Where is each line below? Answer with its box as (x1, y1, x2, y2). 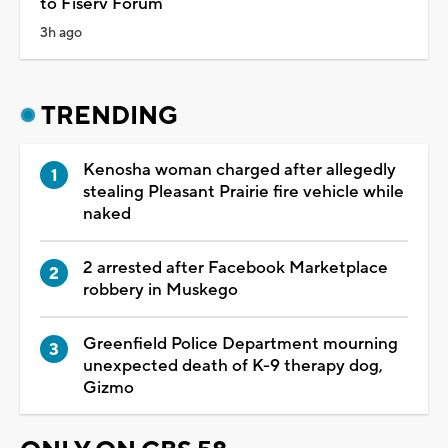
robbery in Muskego (83, 278, 238, 301)
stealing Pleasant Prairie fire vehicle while (83, 180, 404, 203)
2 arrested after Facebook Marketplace (83, 256, 388, 279)
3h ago (40, 23, 82, 42)
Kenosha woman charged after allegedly (83, 158, 396, 181)
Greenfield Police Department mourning (83, 332, 398, 355)
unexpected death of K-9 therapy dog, (83, 354, 383, 377)
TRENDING (41, 99, 178, 132)
